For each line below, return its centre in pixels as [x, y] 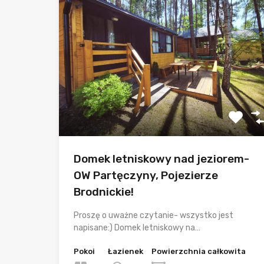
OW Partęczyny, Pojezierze [146, 175]
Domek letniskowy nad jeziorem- [161, 159]
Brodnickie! [104, 192]
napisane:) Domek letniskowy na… [137, 227]
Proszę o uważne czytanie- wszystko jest [154, 215]
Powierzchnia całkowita [199, 251]
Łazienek [126, 251]
